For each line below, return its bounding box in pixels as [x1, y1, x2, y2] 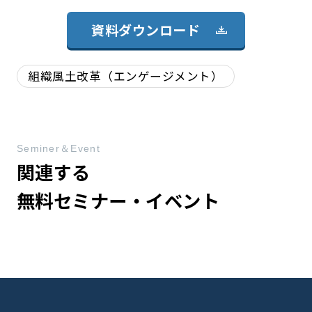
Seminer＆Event [16, 142, 100, 154]
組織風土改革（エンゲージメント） [28, 68, 224, 85]
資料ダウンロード [91, 20, 201, 40]
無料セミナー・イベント [16, 187, 220, 214]
